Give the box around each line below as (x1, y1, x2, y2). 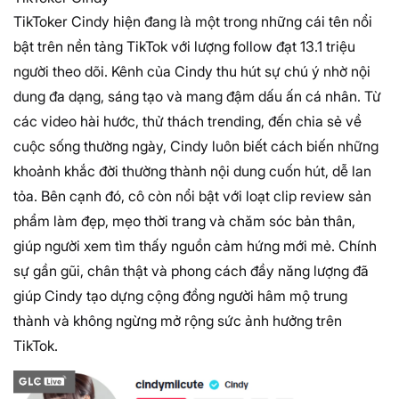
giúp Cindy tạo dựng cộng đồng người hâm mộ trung (13, 287, 347, 305)
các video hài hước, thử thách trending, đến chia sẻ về (13, 112, 362, 131)
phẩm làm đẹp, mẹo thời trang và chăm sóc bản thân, (13, 212, 355, 231)
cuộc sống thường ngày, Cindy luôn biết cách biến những (13, 137, 379, 156)
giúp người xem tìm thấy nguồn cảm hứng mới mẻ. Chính (13, 237, 377, 256)
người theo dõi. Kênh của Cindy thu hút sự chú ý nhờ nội (13, 62, 370, 81)
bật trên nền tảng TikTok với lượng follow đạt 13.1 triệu (13, 37, 355, 56)
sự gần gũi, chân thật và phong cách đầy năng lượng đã (13, 262, 369, 281)
